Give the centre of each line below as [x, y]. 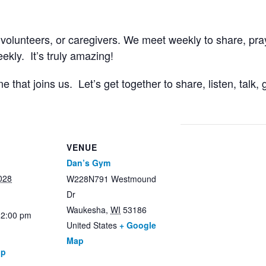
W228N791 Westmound [111, 178]
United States [92, 225]
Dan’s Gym [88, 162]
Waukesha [86, 209]
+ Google [138, 225]
